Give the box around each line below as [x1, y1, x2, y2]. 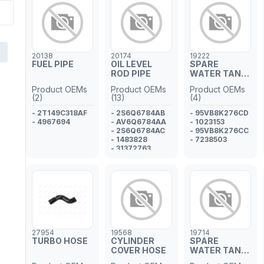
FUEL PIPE [32, 59, 74, 69]
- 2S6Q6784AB [111, 108, 165, 117]
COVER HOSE [111, 245, 166, 255]
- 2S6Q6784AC [111, 126, 165, 135]
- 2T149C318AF [32, 108, 87, 117]
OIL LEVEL [111, 59, 152, 69]
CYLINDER [111, 236, 154, 246]
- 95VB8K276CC [190, 126, 249, 135]
